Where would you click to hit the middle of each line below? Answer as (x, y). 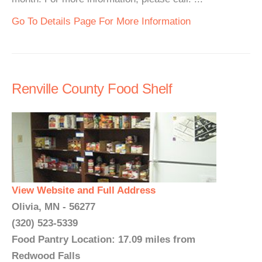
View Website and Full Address (84, 190)
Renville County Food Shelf (92, 89)
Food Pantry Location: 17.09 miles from (104, 239)
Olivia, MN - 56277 (54, 207)
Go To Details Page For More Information (101, 21)
